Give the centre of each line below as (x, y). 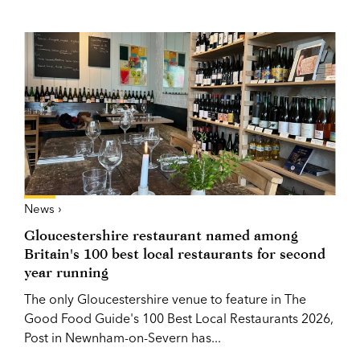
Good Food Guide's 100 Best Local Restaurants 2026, (179, 318)
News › (43, 208)
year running (66, 272)
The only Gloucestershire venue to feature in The (165, 299)
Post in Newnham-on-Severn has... (123, 337)
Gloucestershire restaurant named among (161, 235)
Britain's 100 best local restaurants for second (175, 253)
